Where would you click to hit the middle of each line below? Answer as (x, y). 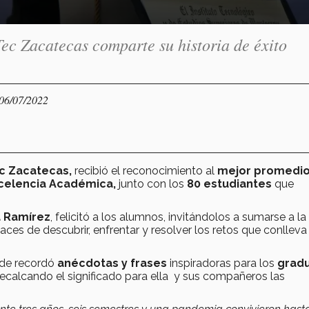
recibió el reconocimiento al (144, 170)
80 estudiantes (229, 183)
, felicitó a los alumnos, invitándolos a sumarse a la (178, 217)
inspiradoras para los (222, 263)
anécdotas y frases (112, 263)
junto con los (151, 183)
